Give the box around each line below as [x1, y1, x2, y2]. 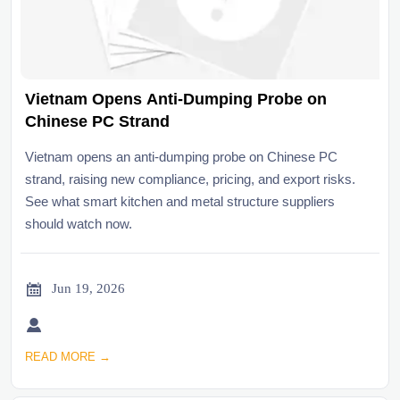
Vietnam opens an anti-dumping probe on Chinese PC [25, 148, 337, 164]
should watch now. [25, 215, 132, 231]
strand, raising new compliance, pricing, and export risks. [25, 171, 355, 187]
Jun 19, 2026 [52, 281, 125, 296]
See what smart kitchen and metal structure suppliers [25, 193, 335, 209]
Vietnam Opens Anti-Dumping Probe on [25, 89, 327, 108]
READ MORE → [25, 349, 111, 363]
